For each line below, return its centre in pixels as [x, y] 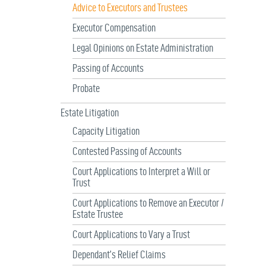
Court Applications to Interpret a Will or [141, 172]
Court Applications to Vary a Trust [131, 235]
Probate [86, 88]
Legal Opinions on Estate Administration [143, 48]
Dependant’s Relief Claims [119, 255]
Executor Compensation [114, 28]
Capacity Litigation [106, 131]
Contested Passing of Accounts [127, 151]
